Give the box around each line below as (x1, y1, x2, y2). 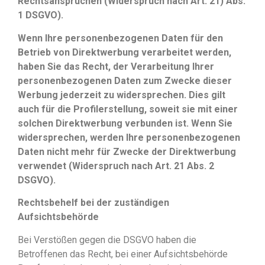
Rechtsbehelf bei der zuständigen (18, 197, 169, 209)
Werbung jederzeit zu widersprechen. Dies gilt (18, 89, 225, 101)
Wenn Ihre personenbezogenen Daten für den (18, 32, 223, 44)
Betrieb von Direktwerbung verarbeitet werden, (18, 46, 231, 58)
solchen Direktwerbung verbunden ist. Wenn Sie (18, 117, 232, 129)
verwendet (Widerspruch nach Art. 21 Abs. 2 (18, 160, 214, 172)
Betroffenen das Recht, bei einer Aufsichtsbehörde (18, 248, 228, 260)
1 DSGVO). (18, 9, 63, 21)
